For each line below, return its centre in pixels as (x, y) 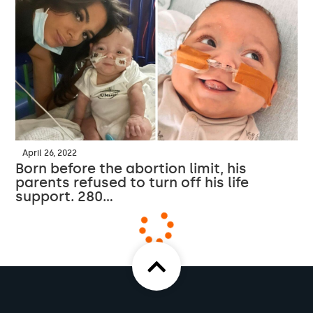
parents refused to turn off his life (132, 183)
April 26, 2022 (50, 153)
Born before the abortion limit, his (131, 169)
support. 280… (65, 197)
